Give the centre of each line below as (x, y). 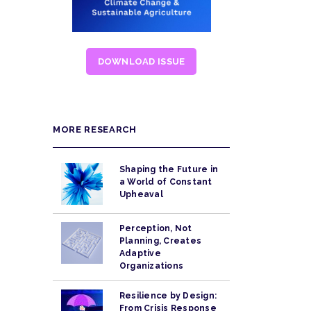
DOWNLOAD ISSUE (141, 61)
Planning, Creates (161, 241)
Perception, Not (156, 228)
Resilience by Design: (168, 295)
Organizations (152, 266)
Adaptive (140, 253)
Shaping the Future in (169, 169)
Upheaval (141, 194)
